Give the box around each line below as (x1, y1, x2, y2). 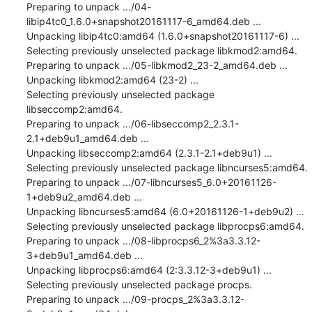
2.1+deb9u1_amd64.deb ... (26, 132, 149, 144)
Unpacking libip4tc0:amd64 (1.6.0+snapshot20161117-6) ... (26, 29, 299, 42)
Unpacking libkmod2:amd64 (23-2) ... (26, 73, 198, 86)
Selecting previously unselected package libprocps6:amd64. (26, 219, 304, 232)
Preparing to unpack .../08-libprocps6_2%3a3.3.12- (26, 234, 260, 247)
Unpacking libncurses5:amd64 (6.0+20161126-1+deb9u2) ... (26, 205, 304, 217)
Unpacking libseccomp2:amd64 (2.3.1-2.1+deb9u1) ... (26, 146, 272, 159)
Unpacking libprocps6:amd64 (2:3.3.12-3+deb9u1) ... (26, 263, 272, 276)
